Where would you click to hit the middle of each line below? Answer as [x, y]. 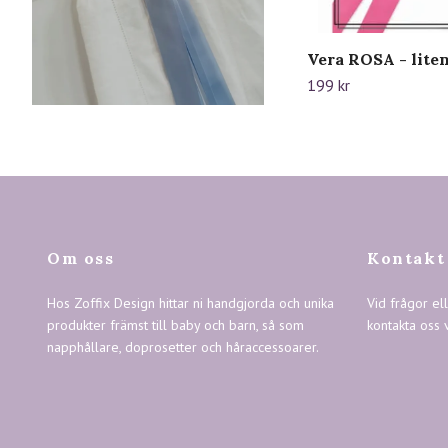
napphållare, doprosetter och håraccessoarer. [183, 347]
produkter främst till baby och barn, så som [175, 325]
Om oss [81, 258]
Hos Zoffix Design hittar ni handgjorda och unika [190, 303]
